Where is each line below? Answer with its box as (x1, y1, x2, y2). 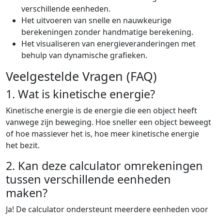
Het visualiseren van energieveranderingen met (21, 38, 196, 49)
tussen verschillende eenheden (6, 171, 171, 187)
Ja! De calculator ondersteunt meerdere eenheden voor (6, 204, 208, 215)
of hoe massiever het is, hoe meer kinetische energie (6, 128, 199, 139)
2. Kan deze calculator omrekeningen (6, 158, 203, 174)
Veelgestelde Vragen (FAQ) (6, 68, 157, 85)
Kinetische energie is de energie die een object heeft (6, 105, 197, 116)
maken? (6, 185, 47, 201)
